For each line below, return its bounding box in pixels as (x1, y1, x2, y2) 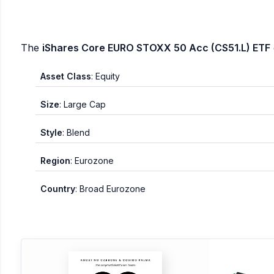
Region (40, 155, 70, 166)
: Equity (91, 71, 120, 81)
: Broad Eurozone (75, 183, 146, 194)
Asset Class (40, 71, 91, 81)
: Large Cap (59, 99, 106, 109)
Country (40, 183, 75, 194)
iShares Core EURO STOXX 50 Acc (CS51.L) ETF (42, 42, 270, 54)
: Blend (62, 127, 90, 138)
